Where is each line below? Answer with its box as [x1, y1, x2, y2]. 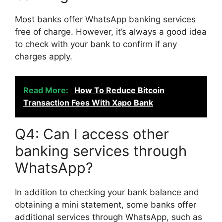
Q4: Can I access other [15, 125, 169, 143]
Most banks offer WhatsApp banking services [15, 14, 196, 24]
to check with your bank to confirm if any [15, 39, 177, 49]
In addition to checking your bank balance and [15, 187, 199, 197]
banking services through [15, 142, 187, 160]
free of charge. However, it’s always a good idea [15, 27, 207, 37]
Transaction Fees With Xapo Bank [23, 97, 153, 108]
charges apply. [15, 52, 72, 61]
